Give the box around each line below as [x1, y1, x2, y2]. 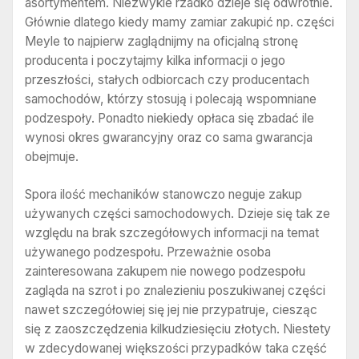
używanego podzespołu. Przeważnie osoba [25, 244, 271, 260]
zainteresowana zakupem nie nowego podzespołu [25, 264, 305, 280]
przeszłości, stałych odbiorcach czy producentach [25, 71, 309, 87]
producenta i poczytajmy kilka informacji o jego [25, 52, 285, 68]
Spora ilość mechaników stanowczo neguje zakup [25, 187, 302, 203]
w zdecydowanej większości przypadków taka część [25, 341, 327, 357]
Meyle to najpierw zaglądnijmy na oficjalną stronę [25, 33, 298, 49]
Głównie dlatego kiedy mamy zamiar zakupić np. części [25, 14, 334, 30]
